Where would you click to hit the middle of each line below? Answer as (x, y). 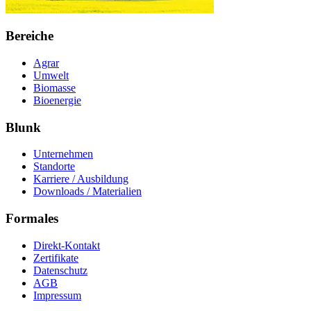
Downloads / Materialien (87, 192)
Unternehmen (63, 154)
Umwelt (51, 75)
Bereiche (30, 36)
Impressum (57, 295)
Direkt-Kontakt (67, 245)
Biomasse (54, 87)
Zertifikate (56, 258)
